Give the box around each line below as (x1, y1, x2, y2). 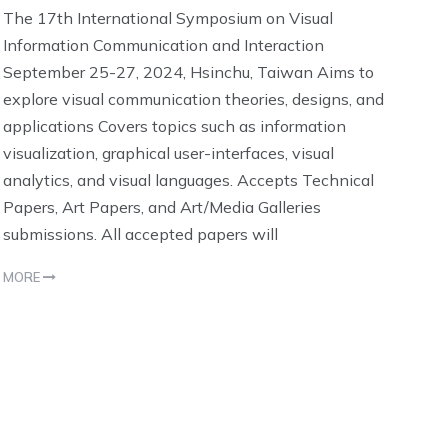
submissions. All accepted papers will (3, 223, 279, 244)
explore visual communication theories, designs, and (3, 88, 385, 109)
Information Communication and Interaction (3, 34, 329, 55)
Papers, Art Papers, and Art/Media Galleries (3, 196, 322, 217)
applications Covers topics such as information (3, 115, 347, 136)
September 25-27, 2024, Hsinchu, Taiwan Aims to (3, 61, 375, 82)
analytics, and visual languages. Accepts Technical (3, 169, 375, 190)
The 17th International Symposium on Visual (3, 7, 334, 28)
